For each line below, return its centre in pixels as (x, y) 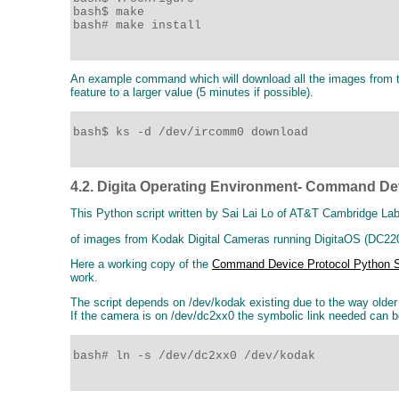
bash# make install (137, 26)
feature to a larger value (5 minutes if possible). (192, 93)
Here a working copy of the (141, 264)
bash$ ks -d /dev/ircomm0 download (191, 132)
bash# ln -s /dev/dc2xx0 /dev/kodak (198, 355)
